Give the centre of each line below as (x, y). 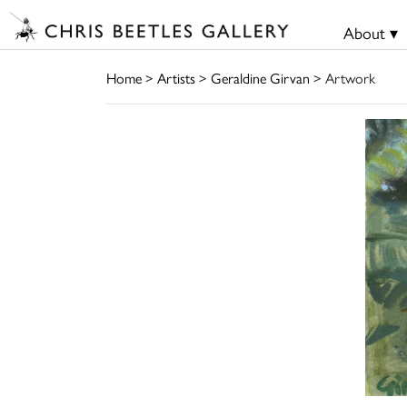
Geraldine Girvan (260, 77)
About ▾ (370, 32)
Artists (176, 77)
